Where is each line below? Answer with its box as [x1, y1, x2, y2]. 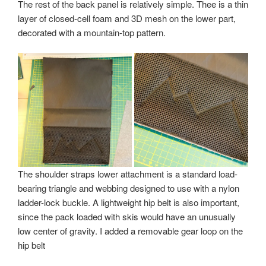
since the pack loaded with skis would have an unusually [18, 210, 236, 223]
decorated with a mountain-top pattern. [18, 26, 166, 39]
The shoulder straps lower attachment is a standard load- [18, 167, 237, 180]
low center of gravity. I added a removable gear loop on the [18, 224, 243, 237]
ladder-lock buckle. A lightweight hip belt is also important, [18, 196, 239, 209]
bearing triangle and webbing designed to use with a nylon [18, 182, 239, 195]
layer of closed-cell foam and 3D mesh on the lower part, [18, 11, 236, 24]
